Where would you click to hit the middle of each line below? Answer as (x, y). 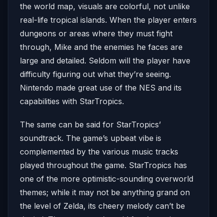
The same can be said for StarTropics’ (90, 124)
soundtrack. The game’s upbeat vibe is (91, 138)
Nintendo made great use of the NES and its (101, 88)
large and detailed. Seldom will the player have (105, 61)
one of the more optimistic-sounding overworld (107, 179)
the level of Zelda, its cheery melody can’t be (102, 206)
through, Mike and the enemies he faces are (101, 47)
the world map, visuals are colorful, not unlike (105, 6)
